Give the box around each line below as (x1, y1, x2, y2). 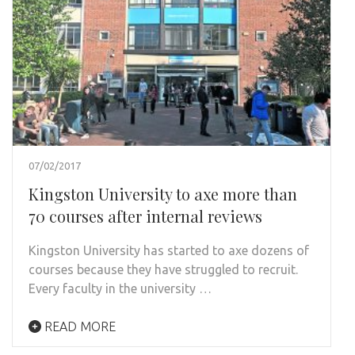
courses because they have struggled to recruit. (29, 262, 298, 277)
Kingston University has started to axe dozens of (29, 243, 309, 258)
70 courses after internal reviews (29, 205, 262, 227)
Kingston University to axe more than (29, 183, 297, 205)
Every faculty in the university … (29, 281, 212, 296)
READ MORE (41, 319, 116, 334)
